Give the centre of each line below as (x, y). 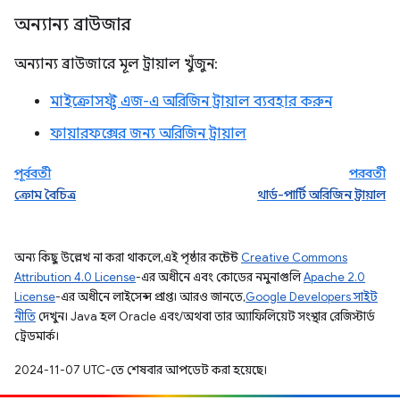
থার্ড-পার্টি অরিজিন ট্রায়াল (321, 194)
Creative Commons (294, 257)
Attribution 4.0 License (75, 277)
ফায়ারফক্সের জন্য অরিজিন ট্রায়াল (148, 133)
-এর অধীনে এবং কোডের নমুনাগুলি (220, 277)
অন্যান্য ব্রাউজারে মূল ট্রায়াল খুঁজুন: (116, 64)
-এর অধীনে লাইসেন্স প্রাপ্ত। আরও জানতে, (150, 296)
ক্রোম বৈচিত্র (45, 194)
